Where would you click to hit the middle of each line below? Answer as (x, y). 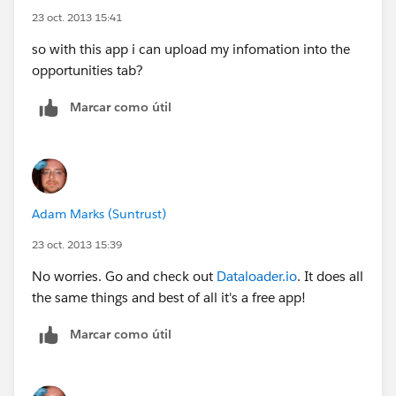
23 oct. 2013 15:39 (77, 244)
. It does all (330, 276)
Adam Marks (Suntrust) (99, 213)
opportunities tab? (88, 70)
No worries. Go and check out (124, 276)
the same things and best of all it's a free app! (169, 297)
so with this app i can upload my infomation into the (191, 49)
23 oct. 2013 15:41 (77, 17)
